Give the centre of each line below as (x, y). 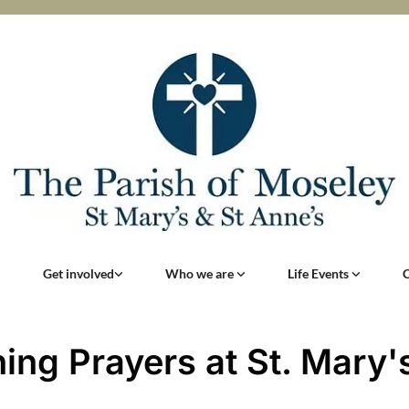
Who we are (201, 274)
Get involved (79, 274)
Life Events (320, 274)
